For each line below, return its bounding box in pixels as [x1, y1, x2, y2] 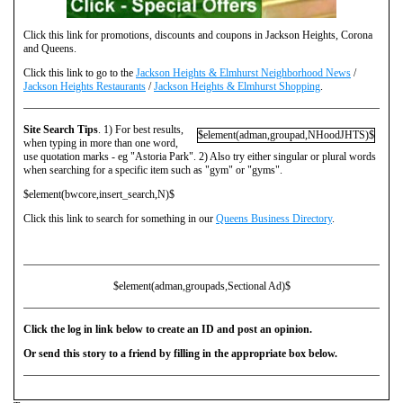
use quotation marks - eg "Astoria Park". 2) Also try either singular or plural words [23, 150, 376, 164]
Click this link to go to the [23, 67, 136, 80]
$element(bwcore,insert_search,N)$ [23, 188, 175, 201]
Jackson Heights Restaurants [23, 80, 146, 94]
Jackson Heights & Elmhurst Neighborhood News [136, 67, 351, 80]
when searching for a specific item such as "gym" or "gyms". [23, 164, 282, 177]
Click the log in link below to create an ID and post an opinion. [23, 323, 312, 336]
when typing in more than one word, [23, 137, 178, 150]
